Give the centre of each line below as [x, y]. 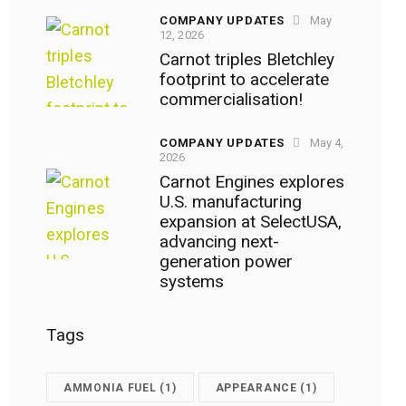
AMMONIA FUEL [110, 387]
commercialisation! [231, 100]
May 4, [327, 142]
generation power [226, 261]
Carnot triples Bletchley [247, 60]
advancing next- [219, 241]
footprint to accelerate [244, 80]
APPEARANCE [256, 387]
